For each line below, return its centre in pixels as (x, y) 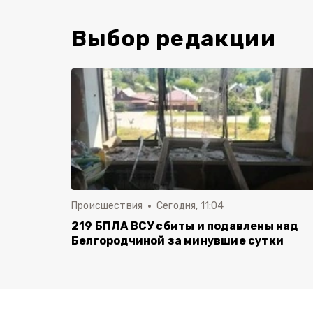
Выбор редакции (174, 38)
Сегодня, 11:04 (190, 206)
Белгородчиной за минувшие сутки (177, 241)
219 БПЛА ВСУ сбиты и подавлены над (185, 226)
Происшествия (107, 206)
